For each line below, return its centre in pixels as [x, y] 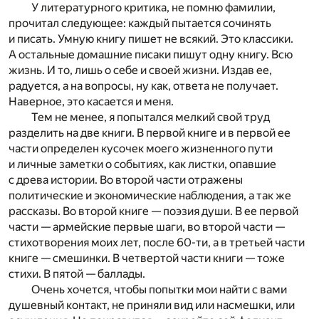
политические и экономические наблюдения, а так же [150, 196]
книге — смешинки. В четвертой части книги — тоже [147, 258]
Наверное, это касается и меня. [91, 102]
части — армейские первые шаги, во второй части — [147, 227]
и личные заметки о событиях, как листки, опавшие [142, 164]
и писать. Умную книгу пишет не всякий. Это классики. [151, 39]
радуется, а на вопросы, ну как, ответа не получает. [143, 86]
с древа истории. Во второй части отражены [126, 180]
